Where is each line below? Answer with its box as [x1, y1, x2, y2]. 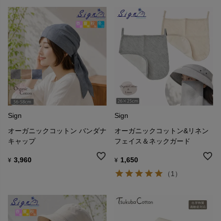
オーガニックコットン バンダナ [8, 126, 107, 135]
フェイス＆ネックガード [114, 137, 190, 145]
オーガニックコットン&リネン [114, 126, 209, 135]
